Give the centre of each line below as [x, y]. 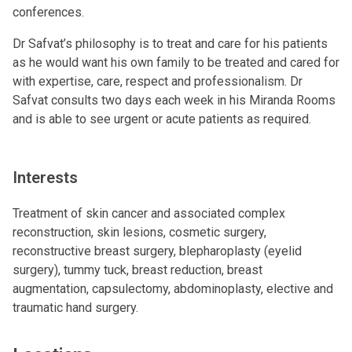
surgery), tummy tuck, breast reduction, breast [137, 270]
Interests [45, 178]
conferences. [50, 12]
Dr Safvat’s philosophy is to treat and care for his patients [170, 44]
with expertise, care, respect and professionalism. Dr [158, 81]
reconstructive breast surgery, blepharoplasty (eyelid [157, 251]
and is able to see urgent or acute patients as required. [162, 119]
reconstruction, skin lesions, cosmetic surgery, [139, 232]
